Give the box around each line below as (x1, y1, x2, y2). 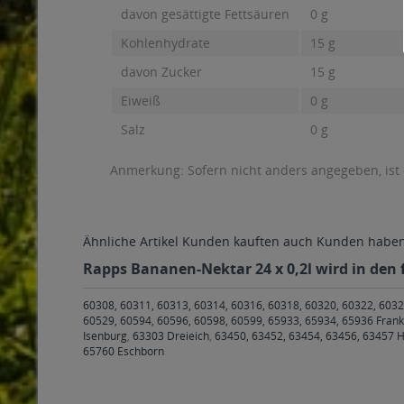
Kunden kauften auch (182, 233, 313, 250)
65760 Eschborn (83, 344, 164, 359)
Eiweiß (121, 92, 161, 109)
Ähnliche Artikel (83, 233, 179, 250)
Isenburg (83, 328, 127, 344)
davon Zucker (121, 63, 202, 80)
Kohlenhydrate (121, 34, 210, 51)
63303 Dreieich (133, 328, 209, 344)
